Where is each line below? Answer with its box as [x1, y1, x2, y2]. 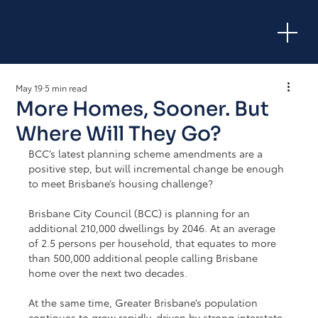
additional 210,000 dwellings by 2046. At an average [28, 221, 279, 236]
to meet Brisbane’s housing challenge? [28, 176, 214, 191]
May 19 [16, 82, 43, 94]
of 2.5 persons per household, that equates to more [28, 236, 280, 251]
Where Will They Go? [16, 121, 222, 147]
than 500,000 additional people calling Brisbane [28, 251, 261, 265]
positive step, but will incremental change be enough [28, 161, 287, 176]
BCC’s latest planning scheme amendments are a [28, 146, 266, 161]
